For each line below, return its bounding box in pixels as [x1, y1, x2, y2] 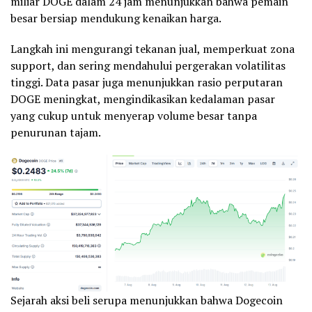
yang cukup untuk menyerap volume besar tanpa [10, 108, 257, 124]
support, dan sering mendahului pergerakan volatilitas [10, 58, 286, 74]
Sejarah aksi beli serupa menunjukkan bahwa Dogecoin [10, 292, 283, 309]
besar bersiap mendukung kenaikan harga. [10, 10, 221, 26]
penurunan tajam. [10, 125, 101, 141]
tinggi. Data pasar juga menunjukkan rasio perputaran [10, 75, 283, 91]
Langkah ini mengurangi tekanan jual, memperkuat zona [10, 41, 295, 57]
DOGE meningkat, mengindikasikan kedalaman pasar [10, 91, 275, 107]
